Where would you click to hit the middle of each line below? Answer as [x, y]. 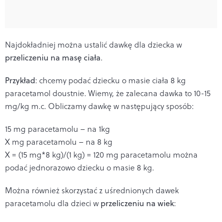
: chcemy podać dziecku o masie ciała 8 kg [111, 80]
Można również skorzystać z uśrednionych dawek [92, 190]
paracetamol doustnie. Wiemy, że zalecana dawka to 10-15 [108, 93]
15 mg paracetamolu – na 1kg [57, 129]
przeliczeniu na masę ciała [53, 57]
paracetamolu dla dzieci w [53, 203]
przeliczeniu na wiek [137, 203]
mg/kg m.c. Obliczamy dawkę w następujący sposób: [99, 106]
